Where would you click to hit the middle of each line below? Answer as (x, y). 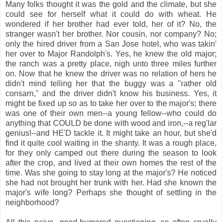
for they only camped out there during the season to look (111, 153)
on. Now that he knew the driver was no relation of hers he (111, 73)
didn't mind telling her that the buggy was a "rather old (111, 83)
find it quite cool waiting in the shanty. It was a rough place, (111, 143)
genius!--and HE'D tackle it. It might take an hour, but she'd (111, 133)
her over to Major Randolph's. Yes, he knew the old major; (111, 54)
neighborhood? (32, 202)
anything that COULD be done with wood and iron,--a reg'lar (111, 123)
